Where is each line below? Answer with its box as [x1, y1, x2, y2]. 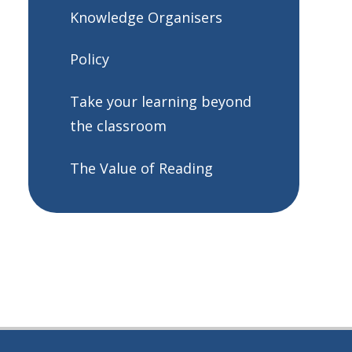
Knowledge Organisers [69, 7, 222, 27]
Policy [69, 49, 109, 69]
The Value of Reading [69, 158, 213, 178]
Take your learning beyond [69, 92, 251, 112]
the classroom [69, 116, 167, 136]
